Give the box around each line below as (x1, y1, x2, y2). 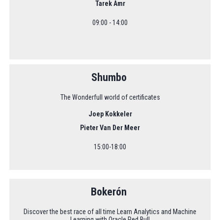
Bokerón (91, 185, 129, 198)
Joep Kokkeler (88, 110, 132, 118)
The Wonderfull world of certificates (60, 93, 160, 101)
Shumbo (91, 71, 129, 83)
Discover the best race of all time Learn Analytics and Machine (24, 207, 196, 216)
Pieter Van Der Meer (80, 123, 140, 132)
